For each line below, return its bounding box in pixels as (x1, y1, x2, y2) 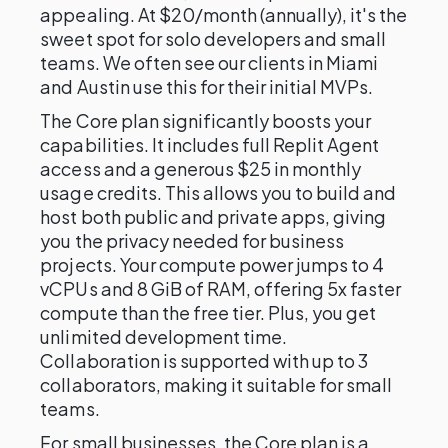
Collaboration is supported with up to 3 (40, 349, 369, 372)
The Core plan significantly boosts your (40, 109, 372, 132)
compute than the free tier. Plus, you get (40, 301, 377, 324)
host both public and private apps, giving (40, 205, 387, 228)
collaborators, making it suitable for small (40, 373, 393, 396)
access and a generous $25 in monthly (40, 157, 362, 180)
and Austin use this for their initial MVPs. (40, 75, 374, 98)
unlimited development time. (40, 325, 288, 348)
